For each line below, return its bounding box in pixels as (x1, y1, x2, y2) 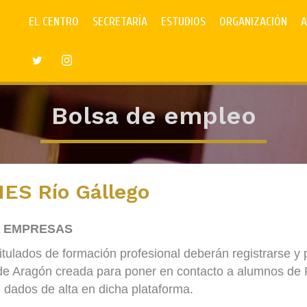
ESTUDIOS (161, 14, 206, 29)
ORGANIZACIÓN (219, 14, 288, 29)
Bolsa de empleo (51, 101, 256, 130)
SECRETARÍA (93, 14, 148, 29)
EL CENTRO (29, 14, 79, 29)
